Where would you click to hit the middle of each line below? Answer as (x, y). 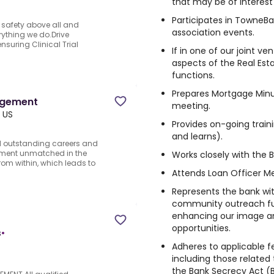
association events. (213, 32)
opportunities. (201, 228)
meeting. (191, 106)
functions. (193, 75)
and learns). (197, 136)
